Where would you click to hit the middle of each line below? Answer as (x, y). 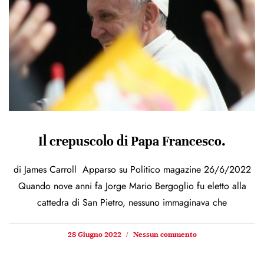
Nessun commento (164, 235)
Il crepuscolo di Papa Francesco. (132, 141)
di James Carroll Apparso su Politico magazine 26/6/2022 (132, 170)
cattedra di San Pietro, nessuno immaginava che (132, 203)
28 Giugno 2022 (95, 235)
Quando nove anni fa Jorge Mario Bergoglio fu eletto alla (132, 186)
